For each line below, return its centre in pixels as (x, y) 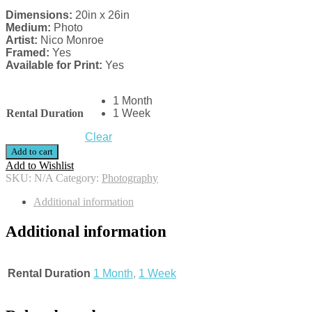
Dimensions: (39, 15)
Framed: (28, 53)
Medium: (28, 28)
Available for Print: (54, 65)
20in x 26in (101, 15)
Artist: (22, 40)
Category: (79, 178)
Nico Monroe (71, 40)
